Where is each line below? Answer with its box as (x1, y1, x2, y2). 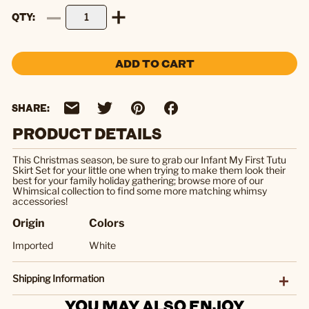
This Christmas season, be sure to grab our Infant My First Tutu (12, 153, 286, 166)
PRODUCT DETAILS (12, 122, 161, 143)
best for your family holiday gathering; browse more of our (12, 174, 263, 186)
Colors (89, 216, 124, 230)
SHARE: (12, 101, 50, 115)
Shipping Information (12, 272, 104, 284)
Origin (12, 216, 45, 230)
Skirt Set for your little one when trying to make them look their (12, 163, 286, 176)
